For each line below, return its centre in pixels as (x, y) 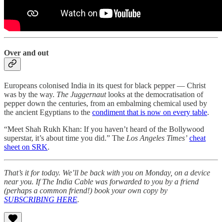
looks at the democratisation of (155, 95)
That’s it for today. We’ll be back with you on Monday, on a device (107, 173)
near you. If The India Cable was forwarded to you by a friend (101, 182)
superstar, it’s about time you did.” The (65, 138)
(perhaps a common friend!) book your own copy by (86, 191)
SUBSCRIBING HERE (41, 200)
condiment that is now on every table (150, 112)
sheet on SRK (26, 147)
